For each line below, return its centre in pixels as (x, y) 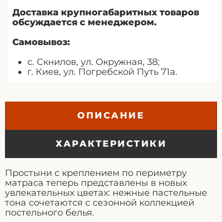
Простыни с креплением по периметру (96, 173)
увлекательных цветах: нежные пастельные (106, 193)
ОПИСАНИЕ (111, 115)
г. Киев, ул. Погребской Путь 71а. (102, 72)
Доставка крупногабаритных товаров (106, 12)
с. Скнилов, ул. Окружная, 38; (93, 62)
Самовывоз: (41, 42)
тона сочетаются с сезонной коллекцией (100, 202)
